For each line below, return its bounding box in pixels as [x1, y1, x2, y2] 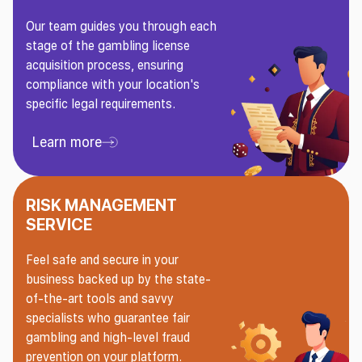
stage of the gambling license [26, 38, 190, 54]
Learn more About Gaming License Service [32, 141, 294, 158]
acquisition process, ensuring [26, 57, 183, 74]
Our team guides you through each [26, 19, 217, 35]
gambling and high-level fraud [26, 330, 190, 346]
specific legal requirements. [26, 96, 175, 112]
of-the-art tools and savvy [26, 291, 174, 307]
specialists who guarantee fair [26, 310, 190, 326]
